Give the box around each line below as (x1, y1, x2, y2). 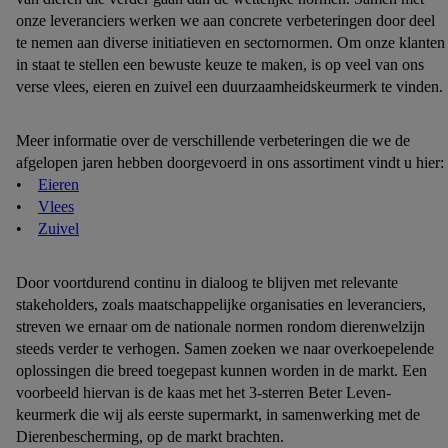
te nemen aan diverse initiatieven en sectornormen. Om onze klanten (16, 34, 445, 51)
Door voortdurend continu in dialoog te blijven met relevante (16, 274, 398, 291)
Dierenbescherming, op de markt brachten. (16, 428, 284, 445)
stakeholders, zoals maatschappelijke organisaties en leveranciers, (16, 296, 426, 313)
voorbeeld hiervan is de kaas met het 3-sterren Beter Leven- (16, 384, 391, 401)
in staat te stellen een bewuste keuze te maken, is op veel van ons (16, 56, 424, 73)
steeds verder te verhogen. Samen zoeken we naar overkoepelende (16, 340, 434, 357)
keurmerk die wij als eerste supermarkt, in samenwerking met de (16, 406, 420, 423)
